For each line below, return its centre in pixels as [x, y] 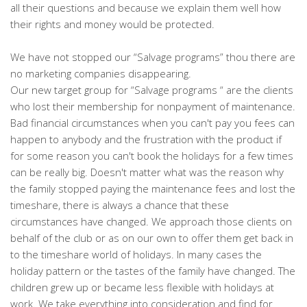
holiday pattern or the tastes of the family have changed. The [153, 271]
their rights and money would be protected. [112, 24]
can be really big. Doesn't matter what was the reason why [147, 172]
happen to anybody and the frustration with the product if [146, 139]
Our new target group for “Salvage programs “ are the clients [152, 90]
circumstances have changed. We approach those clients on [151, 222]
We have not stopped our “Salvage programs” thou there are [153, 57]
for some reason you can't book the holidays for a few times [152, 156]
